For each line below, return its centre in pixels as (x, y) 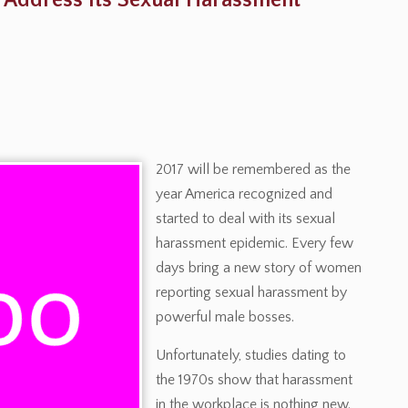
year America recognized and (244, 194)
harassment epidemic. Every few (255, 243)
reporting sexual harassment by (251, 292)
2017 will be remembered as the (253, 169)
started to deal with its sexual (245, 219)
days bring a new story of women (259, 268)
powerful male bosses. (225, 317)
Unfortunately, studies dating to (251, 355)
